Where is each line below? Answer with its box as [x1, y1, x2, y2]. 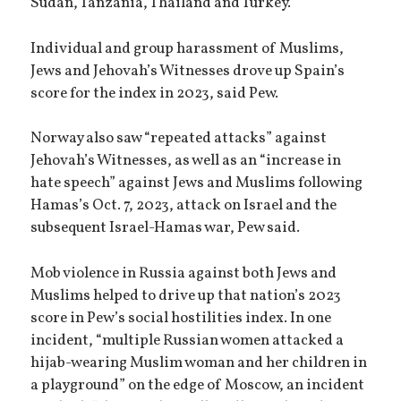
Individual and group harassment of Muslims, [30, 38, 345, 60]
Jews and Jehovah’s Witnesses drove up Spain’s [30, 60, 346, 82]
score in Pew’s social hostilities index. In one [30, 307, 332, 329]
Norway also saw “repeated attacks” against [30, 128, 328, 150]
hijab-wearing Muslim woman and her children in [30, 352, 368, 374]
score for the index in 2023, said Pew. [30, 82, 279, 105]
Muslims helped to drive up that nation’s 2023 [30, 285, 342, 307]
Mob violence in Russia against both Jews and [30, 262, 337, 285]
